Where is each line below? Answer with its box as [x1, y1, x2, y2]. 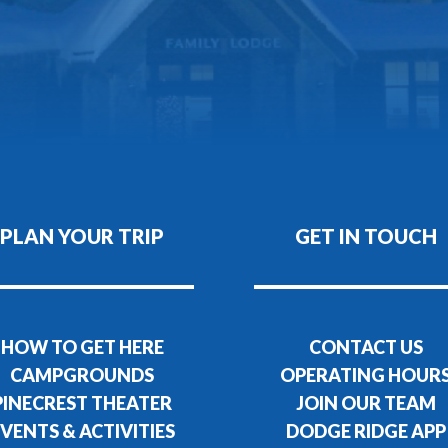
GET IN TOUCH [294, 223, 437, 248]
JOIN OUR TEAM [295, 391, 436, 414]
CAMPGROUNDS [10, 363, 155, 386]
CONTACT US [308, 335, 423, 358]
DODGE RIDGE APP [285, 419, 446, 442]
